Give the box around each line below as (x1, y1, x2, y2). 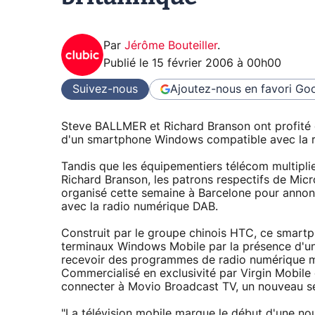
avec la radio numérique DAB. (61, 201, 218, 213)
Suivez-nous (72, 83, 138, 95)
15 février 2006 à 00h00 (152, 58, 281, 70)
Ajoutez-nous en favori (170, 83, 292, 95)
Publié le (103, 58, 152, 70)
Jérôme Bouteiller (124, 40, 217, 52)
